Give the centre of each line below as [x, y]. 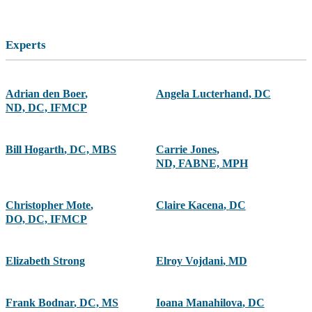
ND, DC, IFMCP [46, 108]
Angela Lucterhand [202, 94]
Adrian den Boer [45, 94]
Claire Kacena [189, 205]
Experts [26, 45]
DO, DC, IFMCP [46, 219]
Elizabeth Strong [45, 261]
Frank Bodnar [40, 303]
